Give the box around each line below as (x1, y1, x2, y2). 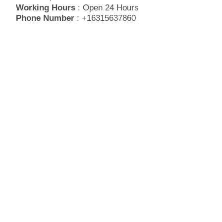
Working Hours (16, 3, 75, 13)
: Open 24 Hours (75, 3, 139, 13)
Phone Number (16, 13, 74, 23)
